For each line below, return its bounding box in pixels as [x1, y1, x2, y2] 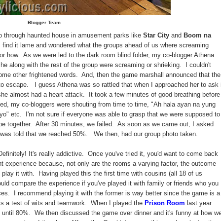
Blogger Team [27, 19, 61, 25]
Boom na [184, 32, 211, 39]
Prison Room [145, 199, 185, 207]
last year [185, 199, 212, 207]
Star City [143, 32, 169, 39]
